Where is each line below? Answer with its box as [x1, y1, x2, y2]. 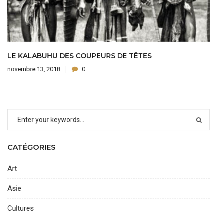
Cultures [7, 203, 34, 213]
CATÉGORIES [7, 142, 56, 152]
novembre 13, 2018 [7, 65, 60, 73]
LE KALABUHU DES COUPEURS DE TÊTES [7, 51, 152, 60]
